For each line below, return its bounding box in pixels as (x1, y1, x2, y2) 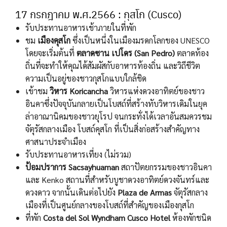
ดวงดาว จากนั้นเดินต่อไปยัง (25, 187, 118, 198)
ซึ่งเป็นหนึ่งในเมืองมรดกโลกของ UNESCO (72, 35, 210, 46)
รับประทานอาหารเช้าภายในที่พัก (25, 22, 136, 33)
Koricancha (69, 86, 108, 97)
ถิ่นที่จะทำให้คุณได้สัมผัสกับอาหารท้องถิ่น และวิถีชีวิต (25, 60, 200, 71)
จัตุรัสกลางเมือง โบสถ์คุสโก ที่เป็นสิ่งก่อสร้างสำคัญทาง (25, 124, 200, 135)
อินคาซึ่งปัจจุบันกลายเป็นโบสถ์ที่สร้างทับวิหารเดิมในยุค (25, 98, 207, 109)
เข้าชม (25, 86, 50, 97)
